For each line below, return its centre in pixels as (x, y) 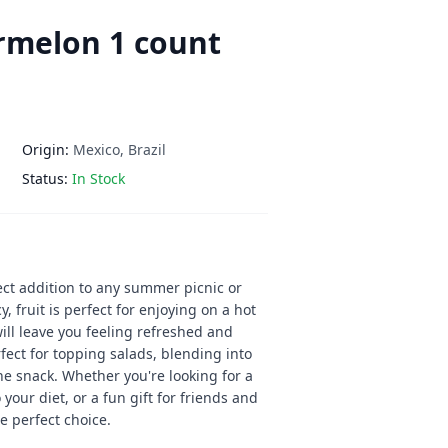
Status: (45, 178)
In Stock (98, 178)
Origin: (45, 149)
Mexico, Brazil (119, 149)
